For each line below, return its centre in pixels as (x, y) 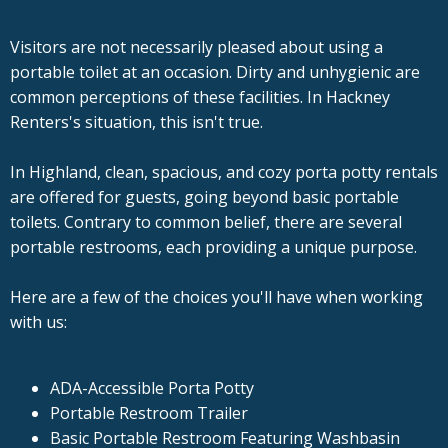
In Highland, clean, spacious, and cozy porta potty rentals (224, 172)
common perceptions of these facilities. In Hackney (200, 97)
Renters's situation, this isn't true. (136, 122)
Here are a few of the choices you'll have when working (216, 297)
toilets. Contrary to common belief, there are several (206, 222)
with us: (38, 322)
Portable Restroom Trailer (149, 413)
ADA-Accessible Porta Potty (152, 388)
